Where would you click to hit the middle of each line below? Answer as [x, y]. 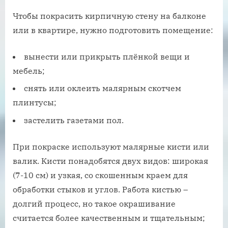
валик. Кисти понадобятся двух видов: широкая [110, 161]
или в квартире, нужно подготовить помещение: [113, 30]
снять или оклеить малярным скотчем [103, 88]
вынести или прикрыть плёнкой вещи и [107, 56]
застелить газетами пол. [74, 120]
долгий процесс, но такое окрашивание [94, 203]
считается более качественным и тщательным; [109, 218]
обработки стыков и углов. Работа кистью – [100, 189]
